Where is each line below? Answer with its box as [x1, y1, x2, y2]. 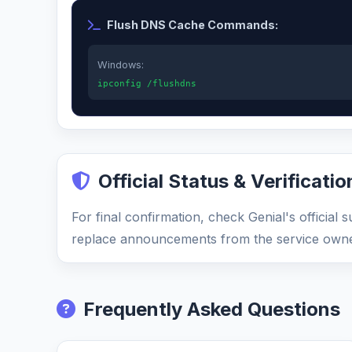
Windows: [97, 59, 144, 71]
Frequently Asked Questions [83, 298, 340, 321]
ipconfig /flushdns [97, 79, 196, 89]
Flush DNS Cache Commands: [107, 18, 278, 31]
